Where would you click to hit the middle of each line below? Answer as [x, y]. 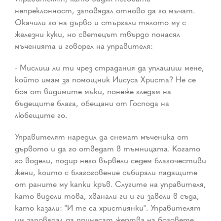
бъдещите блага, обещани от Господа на [92, 103]
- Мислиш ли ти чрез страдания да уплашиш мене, [110, 68]
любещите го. [41, 115]
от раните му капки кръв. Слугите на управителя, [110, 184]
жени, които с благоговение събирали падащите [106, 172]
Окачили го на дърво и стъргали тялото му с [100, 22]
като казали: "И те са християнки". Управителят [108, 208]
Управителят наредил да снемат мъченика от [102, 137]
